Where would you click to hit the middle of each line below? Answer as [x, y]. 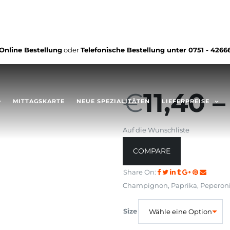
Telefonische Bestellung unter [134, 50]
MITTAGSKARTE [39, 101]
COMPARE [152, 151]
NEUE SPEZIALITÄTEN [113, 101]
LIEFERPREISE [186, 101]
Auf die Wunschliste [156, 130]
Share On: [140, 172]
